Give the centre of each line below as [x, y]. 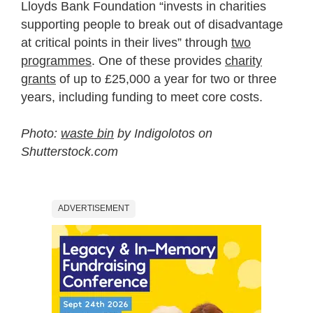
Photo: [41, 133]
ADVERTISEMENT [94, 208]
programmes [56, 60]
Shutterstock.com [70, 151]
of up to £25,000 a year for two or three [166, 79]
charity [243, 60]
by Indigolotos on [163, 133]
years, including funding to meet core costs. [142, 97]
